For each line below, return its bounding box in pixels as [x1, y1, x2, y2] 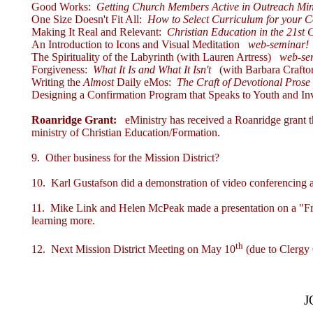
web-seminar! [248, 38, 309, 51]
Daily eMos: [114, 76, 177, 89]
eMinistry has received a [125, 114, 235, 126]
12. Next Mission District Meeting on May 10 [31, 242, 235, 255]
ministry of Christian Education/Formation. [31, 126, 226, 139]
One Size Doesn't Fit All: [31, 13, 147, 26]
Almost [83, 76, 114, 89]
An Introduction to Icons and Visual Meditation [31, 38, 240, 51]
